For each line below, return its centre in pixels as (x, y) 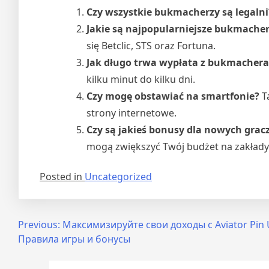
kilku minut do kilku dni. (141, 79)
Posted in (62, 176)
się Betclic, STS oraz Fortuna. (151, 45)
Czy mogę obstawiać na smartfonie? (173, 96)
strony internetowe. (131, 113)
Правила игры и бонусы (74, 239)
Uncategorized (118, 176)
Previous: (39, 224)
